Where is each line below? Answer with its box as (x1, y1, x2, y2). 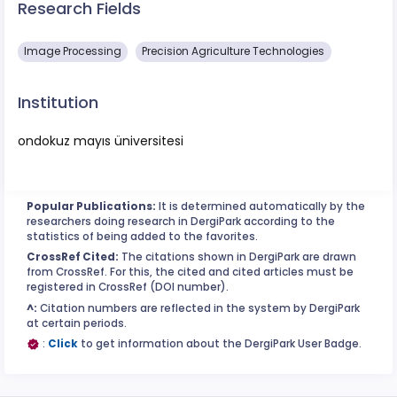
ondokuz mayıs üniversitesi (18, 131, 183, 150)
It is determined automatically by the (156, 198, 365, 214)
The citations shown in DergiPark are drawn (119, 250, 356, 265)
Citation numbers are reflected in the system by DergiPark (37, 300, 360, 315)
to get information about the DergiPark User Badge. (78, 337, 362, 352)
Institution (18, 91, 98, 114)
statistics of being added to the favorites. (27, 229, 258, 244)
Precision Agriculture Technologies (142, 44, 325, 59)
